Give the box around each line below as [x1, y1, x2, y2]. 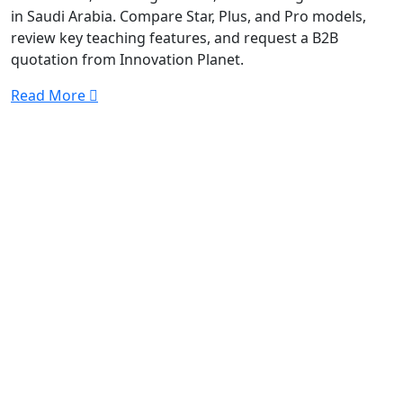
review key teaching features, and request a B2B [11, 28, 338, 48]
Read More [11, 85, 89, 105]
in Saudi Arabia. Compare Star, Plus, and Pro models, [11, 6, 366, 26]
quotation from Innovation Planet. [11, 49, 244, 69]
